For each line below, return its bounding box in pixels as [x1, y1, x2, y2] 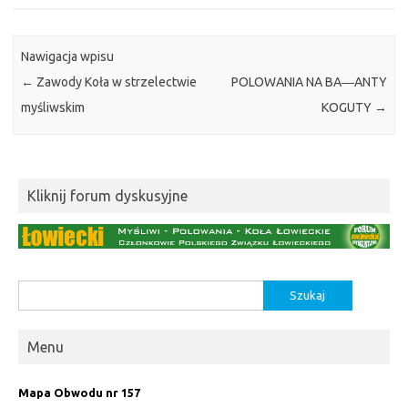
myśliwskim [21, 100, 86, 116]
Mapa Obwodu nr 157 [18, 385, 140, 399]
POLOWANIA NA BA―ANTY [230, 75, 387, 90]
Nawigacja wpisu [21, 49, 115, 65]
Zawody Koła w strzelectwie [34, 75, 198, 90]
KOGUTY [321, 100, 374, 116]
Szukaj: [17, 283, 56, 297]
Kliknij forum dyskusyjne [27, 188, 188, 205]
